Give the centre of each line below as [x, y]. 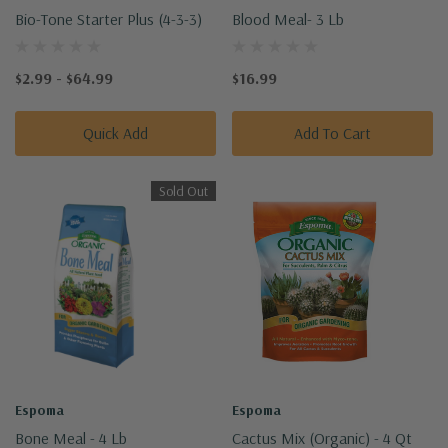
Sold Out [183, 191]
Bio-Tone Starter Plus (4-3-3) [108, 19]
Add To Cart [332, 133]
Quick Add [115, 133]
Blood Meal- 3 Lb [288, 19]
